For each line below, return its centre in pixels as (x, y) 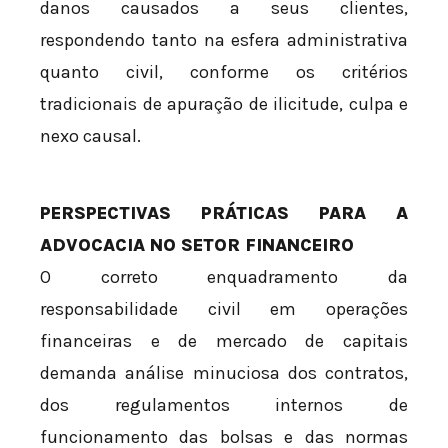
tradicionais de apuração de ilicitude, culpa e (224, 103)
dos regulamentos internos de (224, 404)
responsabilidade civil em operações (224, 308)
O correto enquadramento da (224, 276)
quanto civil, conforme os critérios (224, 71)
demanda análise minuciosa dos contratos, (224, 372)
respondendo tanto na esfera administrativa (224, 39)
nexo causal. (90, 135)
